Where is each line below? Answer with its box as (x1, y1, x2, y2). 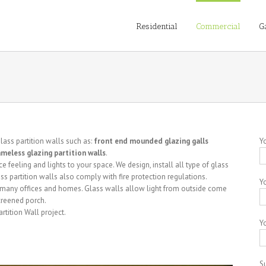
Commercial (196, 21, 240, 31)
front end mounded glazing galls (92, 136, 208, 146)
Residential (137, 21, 178, 31)
